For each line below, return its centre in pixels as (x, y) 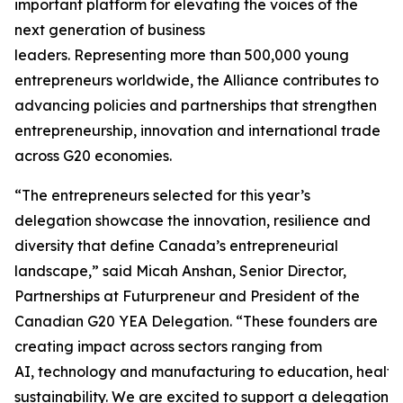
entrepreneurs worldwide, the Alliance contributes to (197, 80)
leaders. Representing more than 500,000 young (182, 55)
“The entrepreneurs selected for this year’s (162, 195)
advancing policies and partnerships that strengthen (196, 105)
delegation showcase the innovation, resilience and (193, 220)
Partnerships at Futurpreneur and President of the (187, 296)
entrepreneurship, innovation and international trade (197, 130)
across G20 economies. (95, 156)
